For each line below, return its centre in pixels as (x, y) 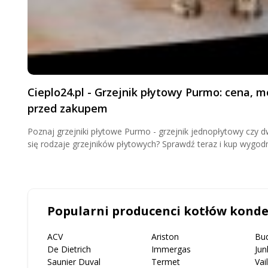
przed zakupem (68, 108)
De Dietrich (69, 249)
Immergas (171, 249)
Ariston (165, 236)
